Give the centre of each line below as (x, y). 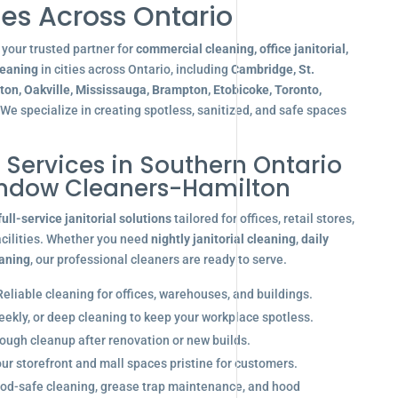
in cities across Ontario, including (134, 69)
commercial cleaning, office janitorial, (242, 49)
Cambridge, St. (272, 69)
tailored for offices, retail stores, (263, 219)
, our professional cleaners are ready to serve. (158, 259)
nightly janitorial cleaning (223, 239)
